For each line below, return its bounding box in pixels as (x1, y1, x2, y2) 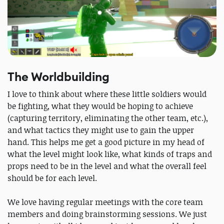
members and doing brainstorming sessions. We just (7, 208, 207, 220)
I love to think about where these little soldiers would (7, 88, 206, 100)
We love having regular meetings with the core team (7, 196, 203, 208)
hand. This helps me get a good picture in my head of (7, 136, 204, 148)
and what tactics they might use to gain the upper (7, 124, 194, 136)
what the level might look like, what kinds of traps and (7, 148, 212, 160)
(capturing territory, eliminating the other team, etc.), (7, 112, 208, 124)
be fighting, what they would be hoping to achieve (7, 100, 193, 112)
